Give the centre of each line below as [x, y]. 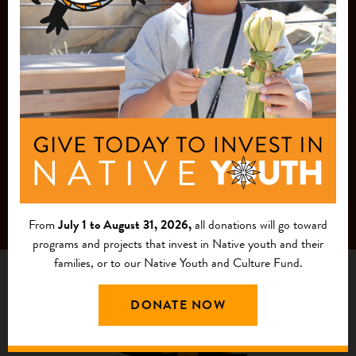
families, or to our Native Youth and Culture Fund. [178, 263]
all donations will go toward [259, 224]
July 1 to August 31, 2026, [125, 224]
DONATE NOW [178, 305]
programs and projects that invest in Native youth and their [178, 244]
